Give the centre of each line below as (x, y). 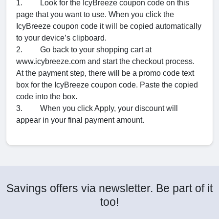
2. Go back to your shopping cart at (84, 49)
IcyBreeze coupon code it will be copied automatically (109, 26)
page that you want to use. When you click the (95, 14)
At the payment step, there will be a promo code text (105, 73)
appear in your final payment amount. (80, 120)
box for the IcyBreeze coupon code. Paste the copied (107, 85)
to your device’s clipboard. (61, 38)
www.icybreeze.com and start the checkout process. (105, 61)
